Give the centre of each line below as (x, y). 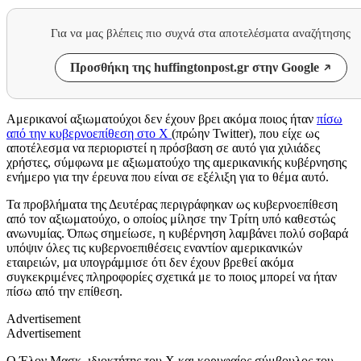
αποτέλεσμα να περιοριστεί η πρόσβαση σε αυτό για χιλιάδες (163, 148)
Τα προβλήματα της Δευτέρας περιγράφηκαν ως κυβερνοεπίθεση (172, 205)
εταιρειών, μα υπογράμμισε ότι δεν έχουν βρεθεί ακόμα (150, 263)
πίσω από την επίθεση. (64, 292)
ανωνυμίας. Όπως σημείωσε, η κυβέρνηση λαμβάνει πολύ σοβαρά (177, 234)
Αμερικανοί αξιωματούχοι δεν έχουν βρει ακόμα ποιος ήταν (162, 119)
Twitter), (236, 134)
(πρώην (192, 134)
